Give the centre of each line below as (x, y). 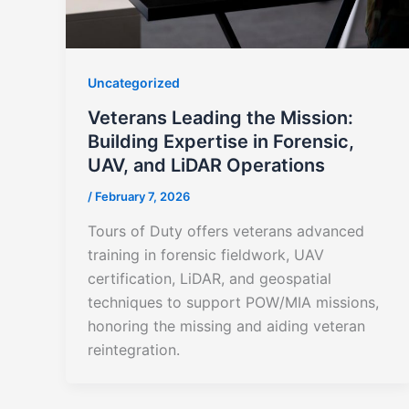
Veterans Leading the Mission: (220, 118)
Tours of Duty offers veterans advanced (226, 231)
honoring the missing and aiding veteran (226, 325)
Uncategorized (134, 83)
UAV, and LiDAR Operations (206, 166)
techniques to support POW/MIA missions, (233, 302)
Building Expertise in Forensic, (221, 142)
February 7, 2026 (142, 197)
